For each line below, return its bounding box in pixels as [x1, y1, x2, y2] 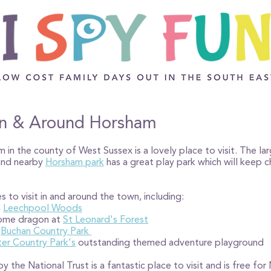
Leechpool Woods [3, 202, 82, 214]
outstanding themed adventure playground [76, 237, 264, 248]
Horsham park [45, 156, 104, 168]
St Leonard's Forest [63, 214, 148, 225]
